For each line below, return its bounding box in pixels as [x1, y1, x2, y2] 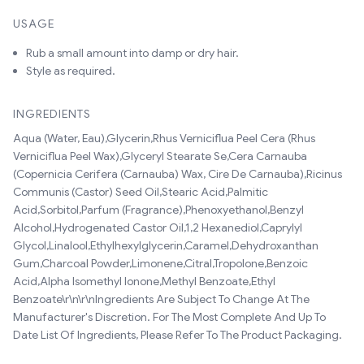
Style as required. [26, 63, 115, 78]
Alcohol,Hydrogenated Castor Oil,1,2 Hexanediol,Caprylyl [13, 220, 302, 235]
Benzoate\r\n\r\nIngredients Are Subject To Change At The [13, 292, 310, 306]
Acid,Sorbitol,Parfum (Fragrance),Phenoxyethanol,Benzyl [13, 202, 304, 217]
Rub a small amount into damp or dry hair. [26, 45, 239, 60]
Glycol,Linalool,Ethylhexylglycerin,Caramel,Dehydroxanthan [13, 238, 318, 253]
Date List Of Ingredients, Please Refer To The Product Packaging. [13, 327, 342, 342]
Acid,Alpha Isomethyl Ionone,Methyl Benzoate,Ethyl [13, 274, 275, 288]
